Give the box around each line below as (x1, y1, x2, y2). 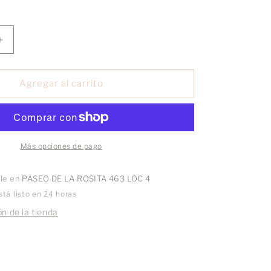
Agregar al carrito (19, 77, 103, 89)
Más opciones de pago (20, 142, 102, 151)
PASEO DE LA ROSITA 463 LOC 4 (22, 174, 151, 184)
